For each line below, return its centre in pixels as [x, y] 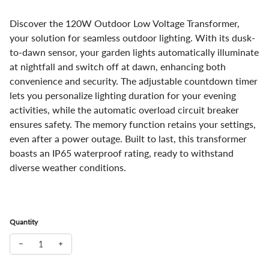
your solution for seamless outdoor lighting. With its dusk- [132, 37]
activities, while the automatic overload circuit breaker [124, 109]
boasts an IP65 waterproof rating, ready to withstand [122, 153]
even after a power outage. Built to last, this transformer [128, 138]
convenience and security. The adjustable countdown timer [134, 80]
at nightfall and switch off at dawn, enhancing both [118, 66]
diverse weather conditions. [68, 167]
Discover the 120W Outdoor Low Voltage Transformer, [125, 23]
